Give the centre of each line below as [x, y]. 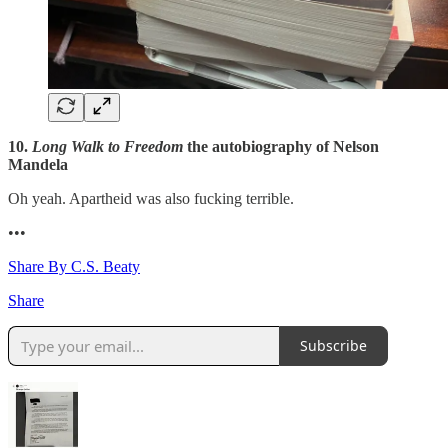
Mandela [38, 164]
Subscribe [333, 346]
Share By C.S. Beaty [74, 266]
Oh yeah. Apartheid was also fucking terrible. [151, 198]
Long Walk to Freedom [107, 146]
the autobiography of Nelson [281, 146]
